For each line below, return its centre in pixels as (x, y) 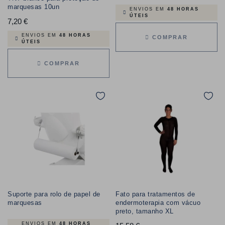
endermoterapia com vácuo (158, 203)
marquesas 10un (33, 7)
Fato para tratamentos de (155, 194)
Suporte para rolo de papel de (54, 194)
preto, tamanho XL (145, 211)
